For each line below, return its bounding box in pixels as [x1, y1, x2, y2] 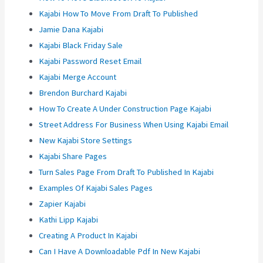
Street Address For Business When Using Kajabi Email [39, 119, 229, 130]
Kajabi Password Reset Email [39, 56, 142, 67]
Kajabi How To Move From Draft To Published [39, 8, 198, 19]
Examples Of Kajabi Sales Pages [39, 183, 153, 194]
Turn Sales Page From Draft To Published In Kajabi [39, 167, 214, 178]
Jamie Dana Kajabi [39, 24, 104, 35]
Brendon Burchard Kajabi [39, 87, 127, 99]
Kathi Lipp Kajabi [39, 214, 99, 225]
